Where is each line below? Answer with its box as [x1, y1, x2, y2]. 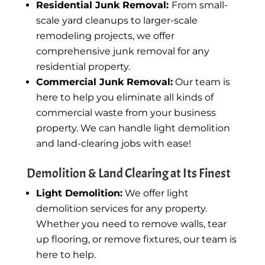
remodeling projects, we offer [35, 30, 174, 41]
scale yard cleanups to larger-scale [35, 14, 198, 26]
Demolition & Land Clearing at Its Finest [26, 164, 232, 182]
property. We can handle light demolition [35, 122, 230, 134]
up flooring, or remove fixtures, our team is [35, 233, 237, 245]
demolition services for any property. [35, 202, 207, 214]
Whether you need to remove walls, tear [35, 218, 227, 230]
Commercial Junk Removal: [35, 76, 173, 88]
